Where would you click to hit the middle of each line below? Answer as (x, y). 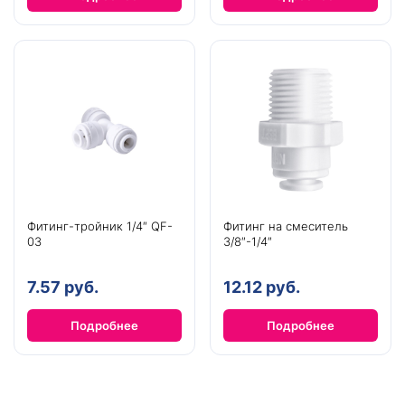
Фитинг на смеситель (286, 226)
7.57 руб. (63, 287)
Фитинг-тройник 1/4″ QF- (100, 226)
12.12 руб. (262, 287)
